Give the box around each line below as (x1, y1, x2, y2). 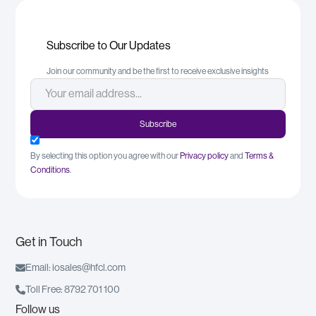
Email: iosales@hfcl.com (25, 262, 126, 273)
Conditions (30, 165, 70, 174)
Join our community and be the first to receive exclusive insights (47, 66, 269, 75)
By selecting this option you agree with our (30, 151, 180, 160)
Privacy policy (179, 151, 229, 160)
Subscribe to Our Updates (47, 39, 171, 51)
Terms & (244, 151, 274, 160)
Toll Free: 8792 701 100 (25, 284, 121, 295)
